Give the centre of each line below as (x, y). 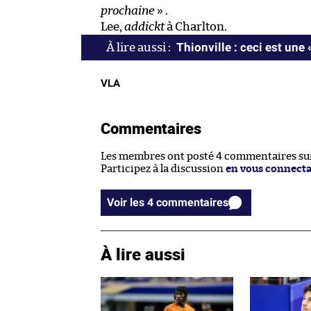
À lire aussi (143, 254)
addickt (144, 27)
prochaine (128, 11)
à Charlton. (196, 27)
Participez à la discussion (163, 169)
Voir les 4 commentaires (192, 203)
